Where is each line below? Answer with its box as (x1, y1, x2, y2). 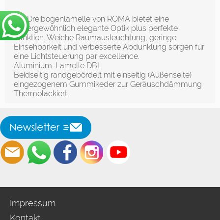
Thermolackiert (14, 88, 67, 98)
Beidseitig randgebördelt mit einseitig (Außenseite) (14, 70, 192, 80)
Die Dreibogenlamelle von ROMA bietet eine (14, 14, 169, 24)
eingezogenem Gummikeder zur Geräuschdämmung (14, 79, 202, 89)
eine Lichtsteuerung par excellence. (14, 51, 139, 61)
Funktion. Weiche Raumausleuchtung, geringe (14, 32, 176, 42)
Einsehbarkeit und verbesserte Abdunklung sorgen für (14, 42, 204, 52)
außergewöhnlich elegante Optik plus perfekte (14, 23, 178, 33)
